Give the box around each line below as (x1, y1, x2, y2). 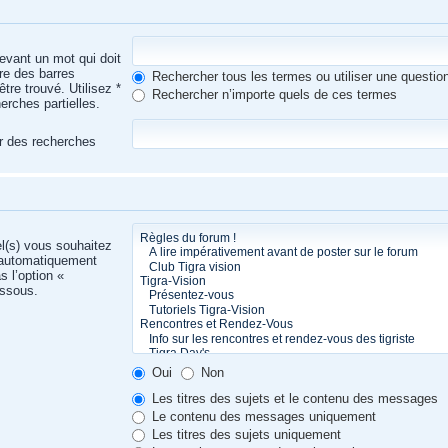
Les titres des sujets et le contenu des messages (147, 391, 438, 406)
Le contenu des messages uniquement (147, 409, 376, 424)
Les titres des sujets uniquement (147, 427, 341, 442)
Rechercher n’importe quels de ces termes (147, 86, 397, 102)
